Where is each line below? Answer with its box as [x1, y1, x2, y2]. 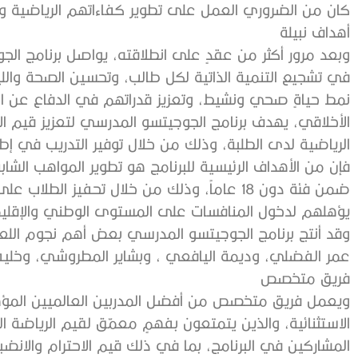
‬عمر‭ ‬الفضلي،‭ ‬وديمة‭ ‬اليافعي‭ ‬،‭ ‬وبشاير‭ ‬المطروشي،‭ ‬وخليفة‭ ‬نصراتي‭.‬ [326, 247, 350, 264]
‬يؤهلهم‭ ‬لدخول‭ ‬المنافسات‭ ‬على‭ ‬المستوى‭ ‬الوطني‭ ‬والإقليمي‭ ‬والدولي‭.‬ [301, 202, 350, 219]
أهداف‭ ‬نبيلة [312, 23, 350, 40]
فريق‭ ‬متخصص [320, 269, 350, 286]
